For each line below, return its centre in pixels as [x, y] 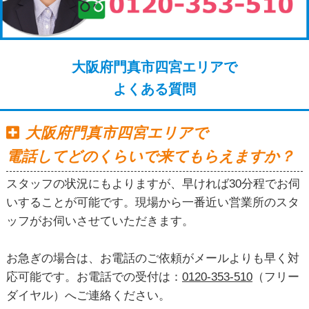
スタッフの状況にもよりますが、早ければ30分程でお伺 [153, 184]
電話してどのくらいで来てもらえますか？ [150, 156]
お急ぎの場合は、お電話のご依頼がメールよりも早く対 [152, 259]
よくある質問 [154, 89]
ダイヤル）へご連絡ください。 [88, 296]
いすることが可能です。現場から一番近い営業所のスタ [152, 203]
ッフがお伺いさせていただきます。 [100, 221]
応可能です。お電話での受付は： [94, 277]
